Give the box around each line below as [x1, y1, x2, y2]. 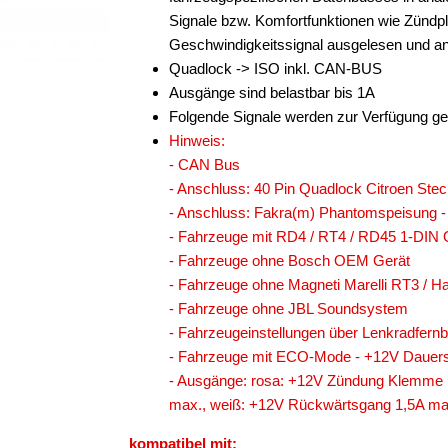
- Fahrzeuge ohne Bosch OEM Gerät [169, 252, 410, 269]
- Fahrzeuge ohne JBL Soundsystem [169, 300, 408, 317]
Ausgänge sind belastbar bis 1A [169, 84, 375, 101]
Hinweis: [169, 132, 225, 149]
